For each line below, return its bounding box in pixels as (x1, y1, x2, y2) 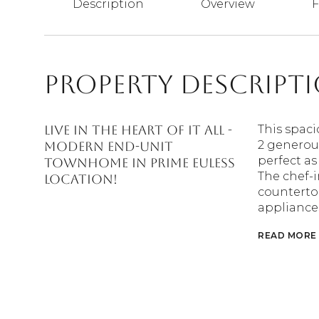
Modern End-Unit (44, 139, 173, 154)
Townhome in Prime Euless (44, 155, 235, 170)
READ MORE (258, 230, 317, 241)
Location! (44, 172, 117, 187)
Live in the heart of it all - (44, 122, 232, 137)
